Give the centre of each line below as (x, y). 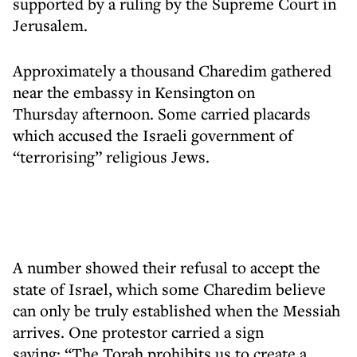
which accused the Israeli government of (153, 135)
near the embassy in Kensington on (134, 92)
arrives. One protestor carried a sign (138, 332)
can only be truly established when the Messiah (177, 310)
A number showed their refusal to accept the (167, 267)
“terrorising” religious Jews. (111, 157)
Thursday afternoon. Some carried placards (162, 114)
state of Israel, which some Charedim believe (169, 289)
